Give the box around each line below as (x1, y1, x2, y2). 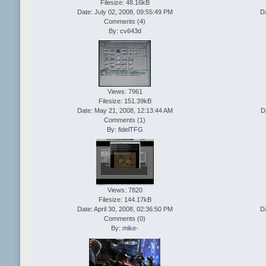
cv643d (119, 27, 141, 35)
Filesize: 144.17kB (98, 196, 151, 204)
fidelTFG (118, 126, 143, 134)
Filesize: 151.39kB (98, 97, 151, 105)
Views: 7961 (107, 88, 142, 96)
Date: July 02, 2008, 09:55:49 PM (77, 8, 173, 16)
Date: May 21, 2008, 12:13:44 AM (77, 107, 173, 115)
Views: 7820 (107, 186, 142, 194)
